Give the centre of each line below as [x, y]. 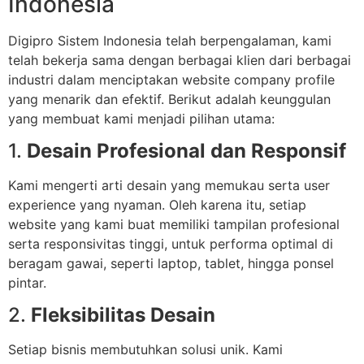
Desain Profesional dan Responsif [186, 150]
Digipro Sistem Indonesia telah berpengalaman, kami [170, 40]
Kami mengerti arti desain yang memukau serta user [169, 185]
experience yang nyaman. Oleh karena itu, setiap [157, 204]
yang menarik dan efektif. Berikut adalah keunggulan [169, 99]
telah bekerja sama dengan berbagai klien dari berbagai [180, 60]
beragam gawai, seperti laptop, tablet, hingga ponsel [171, 263]
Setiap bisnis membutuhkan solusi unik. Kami [145, 350]
